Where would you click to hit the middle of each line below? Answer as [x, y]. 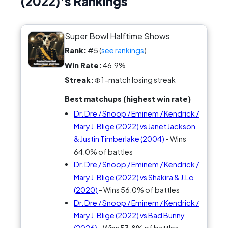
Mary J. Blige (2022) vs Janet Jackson [134, 126]
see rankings [123, 51]
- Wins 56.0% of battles [138, 190]
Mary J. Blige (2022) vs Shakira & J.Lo [134, 177]
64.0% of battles [103, 152]
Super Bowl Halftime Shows [118, 36]
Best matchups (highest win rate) [128, 99]
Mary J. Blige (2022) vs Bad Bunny [129, 216]
